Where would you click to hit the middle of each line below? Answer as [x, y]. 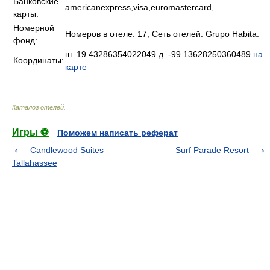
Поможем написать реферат [118, 133]
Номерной [34, 28]
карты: [26, 14]
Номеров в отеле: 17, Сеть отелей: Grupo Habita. [162, 34]
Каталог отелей [38, 107]
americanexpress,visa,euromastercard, [140, 7]
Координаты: [39, 60]
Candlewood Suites [67, 150]
